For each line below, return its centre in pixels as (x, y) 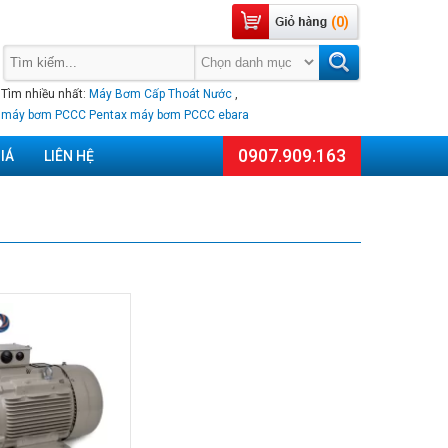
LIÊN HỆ (69, 156)
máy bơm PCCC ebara (189, 115)
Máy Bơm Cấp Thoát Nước (160, 94)
